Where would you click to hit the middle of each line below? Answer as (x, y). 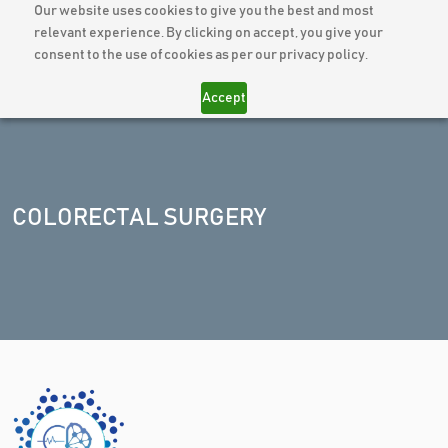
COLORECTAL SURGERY (139, 217)
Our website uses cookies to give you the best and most (203, 11)
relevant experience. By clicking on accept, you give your (208, 33)
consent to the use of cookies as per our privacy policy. (200, 55)
